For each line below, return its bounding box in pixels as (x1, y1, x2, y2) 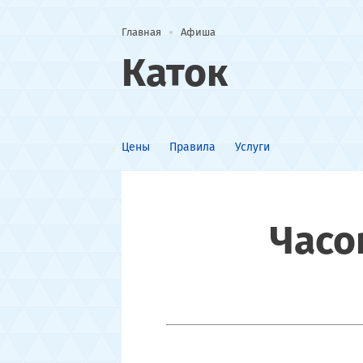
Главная (121, 26, 161, 38)
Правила (169, 140, 216, 154)
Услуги (234, 140, 270, 154)
